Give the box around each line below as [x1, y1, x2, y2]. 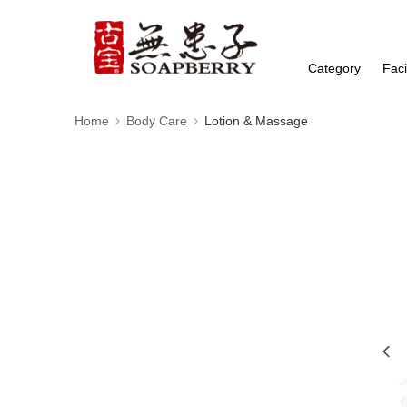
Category [308, 61, 362, 75]
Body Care [126, 114, 187, 128]
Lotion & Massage [204, 114, 308, 128]
